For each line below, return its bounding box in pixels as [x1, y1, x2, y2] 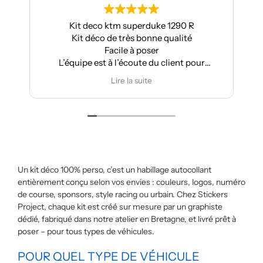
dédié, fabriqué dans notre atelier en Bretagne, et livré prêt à [18, 214, 236, 224]
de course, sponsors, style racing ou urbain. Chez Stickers [18, 189, 228, 200]
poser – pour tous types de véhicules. [18, 226, 154, 237]
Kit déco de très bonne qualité [71, 32, 192, 43]
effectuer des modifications [76, 69, 187, 80]
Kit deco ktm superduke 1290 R [69, 20, 194, 31]
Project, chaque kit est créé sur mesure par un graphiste [18, 201, 222, 212]
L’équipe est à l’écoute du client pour [58, 57, 205, 68]
